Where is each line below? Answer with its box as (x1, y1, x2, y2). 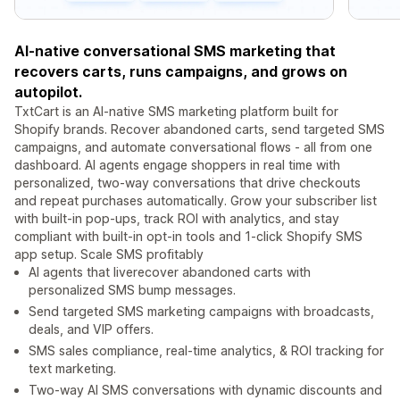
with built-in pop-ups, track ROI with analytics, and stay (14, 211, 339, 227)
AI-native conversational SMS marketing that (14, 42, 336, 61)
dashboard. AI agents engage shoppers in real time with (14, 157, 340, 173)
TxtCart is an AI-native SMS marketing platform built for (14, 104, 338, 120)
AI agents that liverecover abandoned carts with (29, 264, 311, 280)
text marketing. (29, 361, 116, 377)
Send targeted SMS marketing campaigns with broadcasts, (29, 304, 374, 320)
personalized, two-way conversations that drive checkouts (14, 175, 361, 191)
